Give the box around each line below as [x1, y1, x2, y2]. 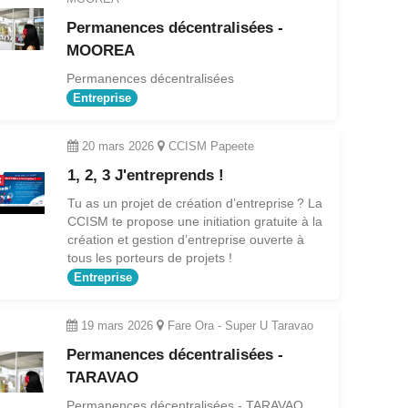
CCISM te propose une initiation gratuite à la [66, 213, 322, 229]
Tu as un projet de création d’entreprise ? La [66, 195, 322, 210]
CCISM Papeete [164, 138, 254, 153]
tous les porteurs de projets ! [66, 250, 232, 265]
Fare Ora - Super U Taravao [164, 318, 314, 332]
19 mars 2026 [81, 318, 154, 332]
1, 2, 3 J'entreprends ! [66, 166, 224, 184]
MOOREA [66, 41, 135, 59]
